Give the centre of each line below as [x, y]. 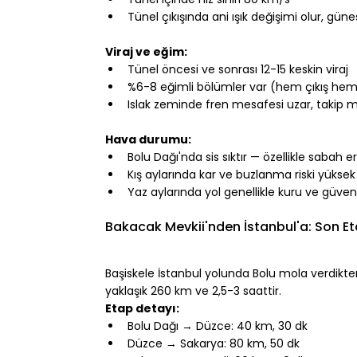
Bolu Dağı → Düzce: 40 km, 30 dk [218, 326]
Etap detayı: [142, 308]
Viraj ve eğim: [146, 51]
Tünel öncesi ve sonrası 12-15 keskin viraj [238, 69]
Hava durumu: [148, 139]
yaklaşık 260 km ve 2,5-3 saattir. [193, 290]
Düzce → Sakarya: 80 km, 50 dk [214, 343]
